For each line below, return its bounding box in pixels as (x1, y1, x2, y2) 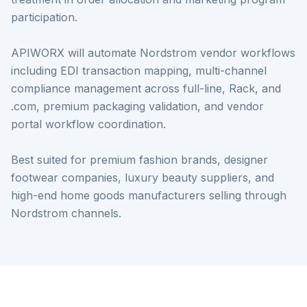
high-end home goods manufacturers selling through (11, 188, 286, 202)
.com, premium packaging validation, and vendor (11, 99, 264, 113)
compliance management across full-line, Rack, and (11, 82, 281, 95)
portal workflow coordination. (11, 117, 166, 131)
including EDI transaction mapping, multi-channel (11, 64, 267, 77)
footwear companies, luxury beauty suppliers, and (11, 171, 274, 184)
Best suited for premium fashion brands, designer (11, 153, 268, 167)
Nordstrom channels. (11, 206, 121, 220)
